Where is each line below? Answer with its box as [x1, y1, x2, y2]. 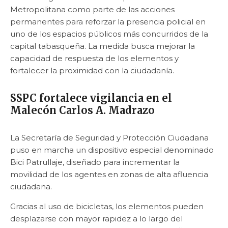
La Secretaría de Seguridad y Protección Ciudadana [10, 133, 209, 143]
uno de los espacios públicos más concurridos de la [10, 29, 208, 39]
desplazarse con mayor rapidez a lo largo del [10, 214, 183, 224]
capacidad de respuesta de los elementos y [10, 53, 179, 64]
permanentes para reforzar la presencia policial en [10, 17, 206, 27]
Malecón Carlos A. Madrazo [10, 104, 155, 117]
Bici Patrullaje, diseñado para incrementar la [10, 157, 180, 167]
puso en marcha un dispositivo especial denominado [10, 145, 214, 155]
